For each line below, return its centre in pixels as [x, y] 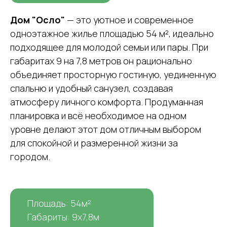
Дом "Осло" [37, 20]
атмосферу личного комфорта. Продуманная [107, 102]
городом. [30, 156]
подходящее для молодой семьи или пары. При [109, 47]
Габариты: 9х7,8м [63, 217]
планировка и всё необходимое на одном [98, 115]
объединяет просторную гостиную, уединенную [113, 74]
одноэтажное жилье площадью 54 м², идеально [112, 33]
